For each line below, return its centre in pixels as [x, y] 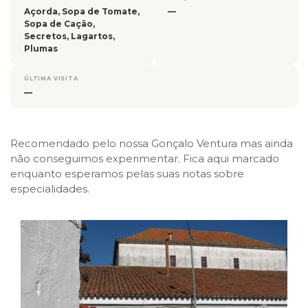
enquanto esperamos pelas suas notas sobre [127, 173]
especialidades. [50, 188]
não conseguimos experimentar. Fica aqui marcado [145, 158]
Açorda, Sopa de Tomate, [82, 11]
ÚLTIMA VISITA [51, 78]
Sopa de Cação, [59, 23]
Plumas [41, 48]
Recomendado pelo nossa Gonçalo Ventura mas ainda [152, 143]
